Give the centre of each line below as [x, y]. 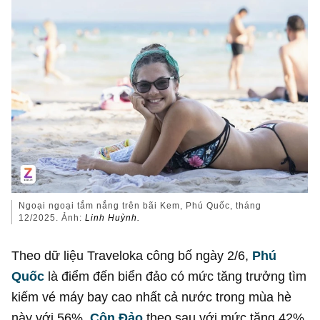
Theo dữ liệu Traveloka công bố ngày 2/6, [132, 255]
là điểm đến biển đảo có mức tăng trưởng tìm [176, 276]
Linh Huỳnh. [113, 218]
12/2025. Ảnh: [52, 218]
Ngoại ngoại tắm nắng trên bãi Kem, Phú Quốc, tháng [140, 206]
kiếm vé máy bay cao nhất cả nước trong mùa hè [152, 296]
